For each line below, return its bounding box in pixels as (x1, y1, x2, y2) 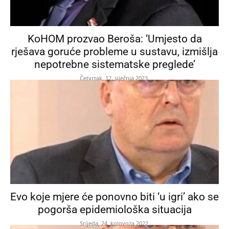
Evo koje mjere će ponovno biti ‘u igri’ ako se (10, 190, 219, 203)
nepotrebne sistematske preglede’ (34, 58, 195, 71)
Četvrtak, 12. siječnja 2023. (80, 74, 149, 82)
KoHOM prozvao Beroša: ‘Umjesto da (27, 32, 202, 45)
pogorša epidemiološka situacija (37, 203, 192, 216)
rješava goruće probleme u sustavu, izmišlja (11, 45, 218, 58)
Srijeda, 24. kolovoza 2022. (79, 219, 150, 227)
